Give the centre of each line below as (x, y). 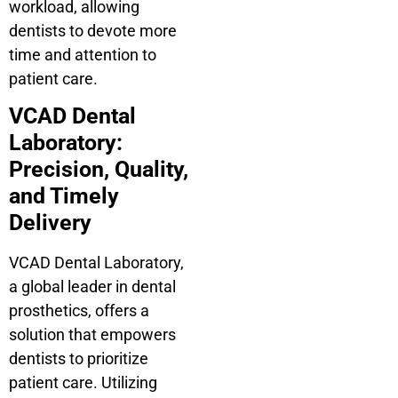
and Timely (64, 196)
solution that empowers (92, 335)
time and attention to (83, 54)
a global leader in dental (92, 287)
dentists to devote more (93, 30)
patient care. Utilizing (83, 383)
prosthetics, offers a (79, 311)
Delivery (50, 223)
